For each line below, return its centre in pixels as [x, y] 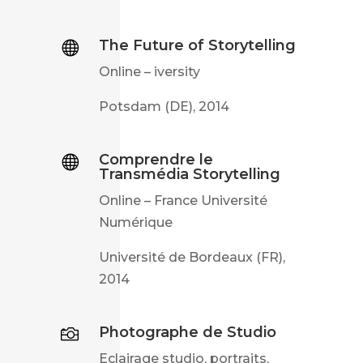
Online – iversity [149, 71]
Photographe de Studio [187, 332]
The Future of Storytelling [197, 45]
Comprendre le [156, 159]
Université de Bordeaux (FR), [192, 257]
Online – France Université [183, 200]
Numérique [135, 222]
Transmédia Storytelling [189, 174]
